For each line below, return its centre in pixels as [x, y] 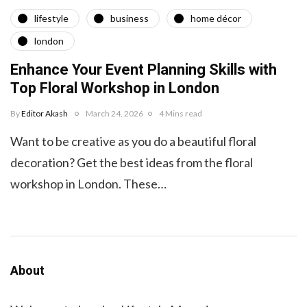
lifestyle [51, 19]
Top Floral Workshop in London [115, 88]
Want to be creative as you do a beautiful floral [133, 141]
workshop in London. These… [88, 183]
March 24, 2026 [114, 113]
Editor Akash [45, 113]
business [130, 19]
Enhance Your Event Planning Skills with [144, 70]
